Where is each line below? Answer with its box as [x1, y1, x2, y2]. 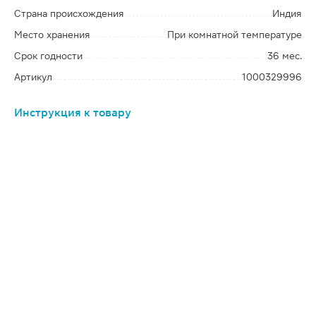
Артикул [14, 71, 52, 83]
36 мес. [267, 50, 302, 61]
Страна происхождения [14, 8, 124, 19]
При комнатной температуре [167, 29, 302, 40]
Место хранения [14, 29, 90, 40]
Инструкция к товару [14, 106, 131, 119]
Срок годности [14, 50, 83, 61]
